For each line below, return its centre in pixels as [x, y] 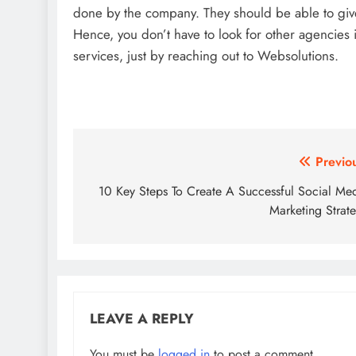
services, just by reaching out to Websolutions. [206, 55]
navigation [135, 194]
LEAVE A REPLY [142, 318]
